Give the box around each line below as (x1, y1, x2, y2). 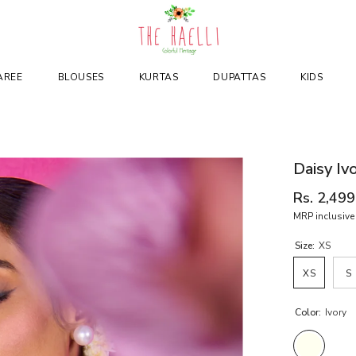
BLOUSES (57, 71, 104, 83)
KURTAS (138, 71, 179, 83)
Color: (295, 306, 324, 319)
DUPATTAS (213, 71, 266, 83)
